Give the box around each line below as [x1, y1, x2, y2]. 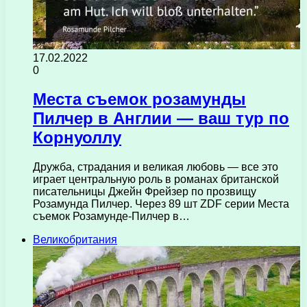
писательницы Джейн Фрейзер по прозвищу [33, 186, 256, 198]
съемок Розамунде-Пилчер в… [33, 210, 190, 223]
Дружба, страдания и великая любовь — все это [33, 161, 278, 173]
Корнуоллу [33, 128, 121, 147]
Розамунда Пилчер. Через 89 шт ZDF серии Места [33, 198, 289, 210]
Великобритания [33, 234, 117, 246]
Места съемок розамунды [33, 90, 246, 109]
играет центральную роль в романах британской [33, 173, 279, 186]
